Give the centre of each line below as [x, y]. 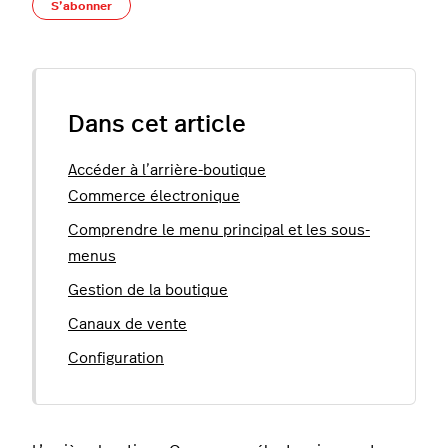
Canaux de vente [127, 325]
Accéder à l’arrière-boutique [167, 171]
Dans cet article [157, 125]
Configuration [116, 359]
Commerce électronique [154, 197]
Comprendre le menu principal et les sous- [219, 231]
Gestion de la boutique [148, 291]
